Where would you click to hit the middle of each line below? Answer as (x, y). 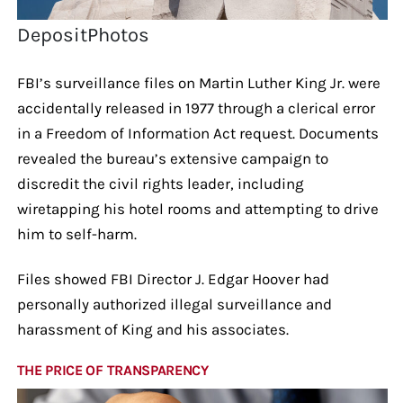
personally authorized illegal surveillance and (174, 304)
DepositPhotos (84, 35)
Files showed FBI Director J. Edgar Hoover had (173, 278)
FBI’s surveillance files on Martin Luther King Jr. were (198, 82)
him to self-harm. (76, 233)
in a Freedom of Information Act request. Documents (197, 133)
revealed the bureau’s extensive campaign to (172, 158)
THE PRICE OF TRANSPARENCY (112, 370)
